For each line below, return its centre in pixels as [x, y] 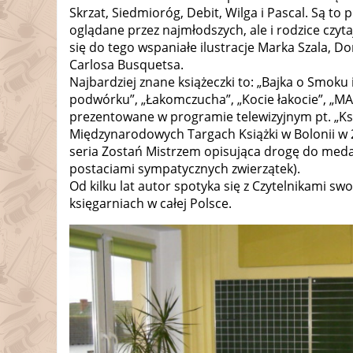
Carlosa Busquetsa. [126, 65]
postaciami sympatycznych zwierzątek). [185, 169]
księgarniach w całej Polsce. [150, 203]
